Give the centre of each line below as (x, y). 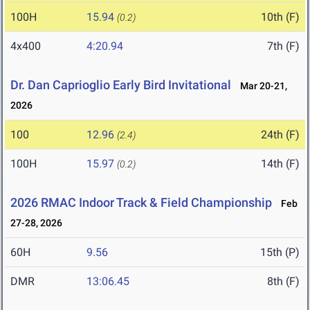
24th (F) (280, 135)
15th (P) (280, 253)
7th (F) (283, 46)
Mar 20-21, (261, 86)
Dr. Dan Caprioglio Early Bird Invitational (121, 85)
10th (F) (280, 17)
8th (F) (283, 282)
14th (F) (280, 164)
